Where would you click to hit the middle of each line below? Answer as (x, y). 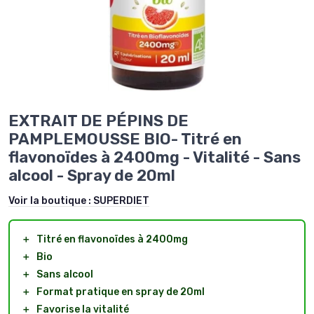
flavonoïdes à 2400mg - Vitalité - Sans (155, 158)
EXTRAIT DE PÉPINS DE (98, 121)
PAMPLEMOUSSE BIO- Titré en (125, 139)
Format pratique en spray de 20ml (121, 292)
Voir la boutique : (51, 201)
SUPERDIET (121, 201)
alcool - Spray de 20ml (92, 176)
